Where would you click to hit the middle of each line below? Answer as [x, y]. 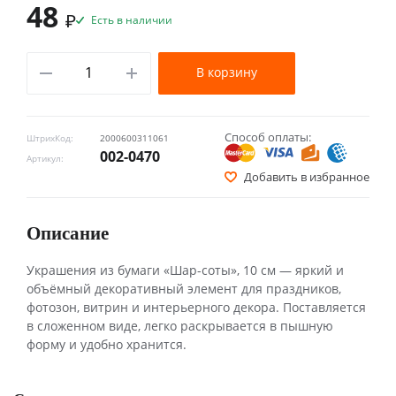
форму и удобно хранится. [107, 344]
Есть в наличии [132, 19]
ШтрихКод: [50, 138]
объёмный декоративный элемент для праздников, [184, 288]
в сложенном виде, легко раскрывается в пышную [180, 325]
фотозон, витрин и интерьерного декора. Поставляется [196, 307]
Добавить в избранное [307, 176]
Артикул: [45, 158]
